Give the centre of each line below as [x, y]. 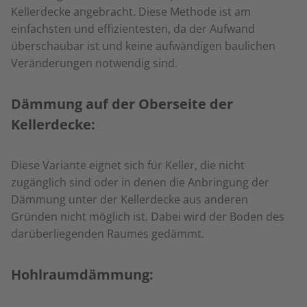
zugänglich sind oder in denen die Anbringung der [140, 182]
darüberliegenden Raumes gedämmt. [109, 234]
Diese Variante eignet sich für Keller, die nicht [128, 165]
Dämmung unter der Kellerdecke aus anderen [130, 199]
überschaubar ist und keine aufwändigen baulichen [143, 46]
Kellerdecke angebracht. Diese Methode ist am [131, 12]
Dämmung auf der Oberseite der [122, 104]
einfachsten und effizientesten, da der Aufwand [133, 29]
